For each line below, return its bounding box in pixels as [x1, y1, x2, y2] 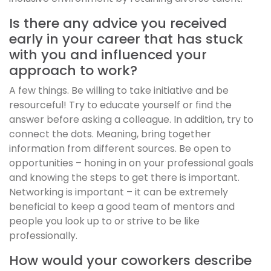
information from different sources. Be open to [9, 142, 231, 156]
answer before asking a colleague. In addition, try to [9, 113, 253, 127]
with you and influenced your [9, 45, 207, 65]
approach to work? [9, 61, 137, 80]
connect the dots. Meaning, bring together [9, 127, 211, 142]
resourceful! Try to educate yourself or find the [9, 98, 232, 113]
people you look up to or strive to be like [9, 214, 200, 229]
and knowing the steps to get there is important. [9, 171, 240, 185]
